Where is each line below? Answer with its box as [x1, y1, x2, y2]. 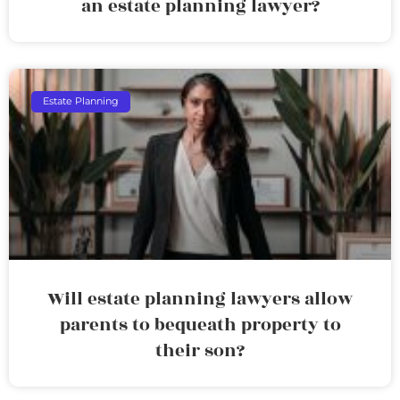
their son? [155, 337, 245, 364]
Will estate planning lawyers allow [47, 285, 353, 312]
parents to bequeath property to [59, 311, 341, 338]
